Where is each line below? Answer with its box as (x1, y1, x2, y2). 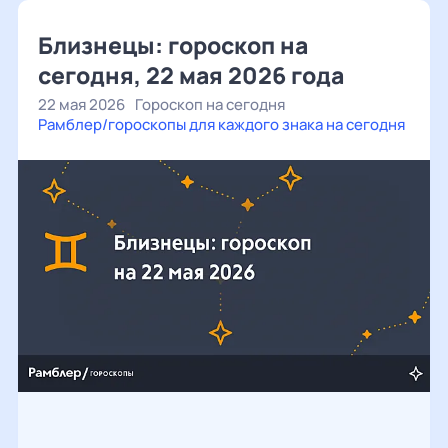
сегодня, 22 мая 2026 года (38, 59, 344, 91)
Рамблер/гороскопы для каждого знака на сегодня (38, 114, 405, 135)
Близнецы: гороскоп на (38, 29, 308, 61)
